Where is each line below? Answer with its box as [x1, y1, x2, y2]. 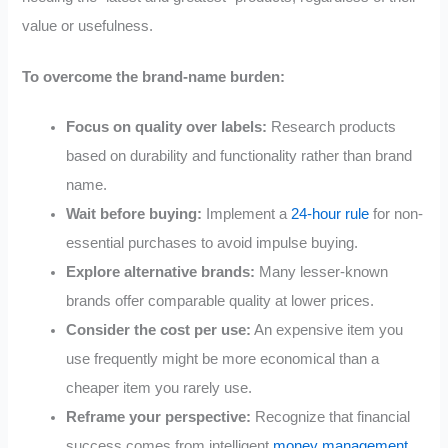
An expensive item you [251, 322, 404, 339]
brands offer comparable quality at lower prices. [66, 293, 375, 310]
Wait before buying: [66, 206, 203, 223]
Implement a [202, 206, 292, 223]
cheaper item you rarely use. [66, 380, 253, 397]
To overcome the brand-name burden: [22, 68, 286, 85]
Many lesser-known [255, 264, 389, 281]
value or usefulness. [22, 17, 154, 34]
